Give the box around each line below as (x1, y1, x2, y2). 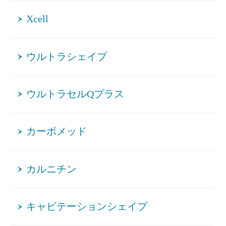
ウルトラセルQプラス (26, 89, 125, 100)
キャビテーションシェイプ (26, 201, 148, 212)
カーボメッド (26, 126, 87, 137)
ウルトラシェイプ (26, 51, 107, 62)
